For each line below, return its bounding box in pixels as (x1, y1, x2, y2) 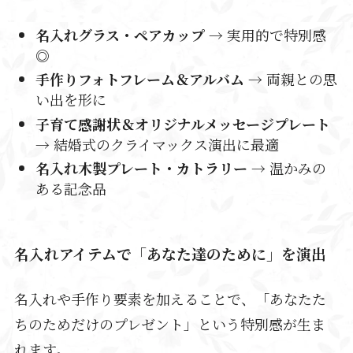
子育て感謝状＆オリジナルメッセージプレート (35, 113, 330, 134)
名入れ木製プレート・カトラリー (35, 158, 247, 179)
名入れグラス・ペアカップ (35, 24, 205, 45)
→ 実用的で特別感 (204, 24, 326, 45)
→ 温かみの (247, 158, 326, 179)
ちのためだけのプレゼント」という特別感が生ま (13, 314, 325, 334)
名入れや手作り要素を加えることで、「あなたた (13, 288, 326, 309)
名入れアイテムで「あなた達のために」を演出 (13, 242, 326, 264)
